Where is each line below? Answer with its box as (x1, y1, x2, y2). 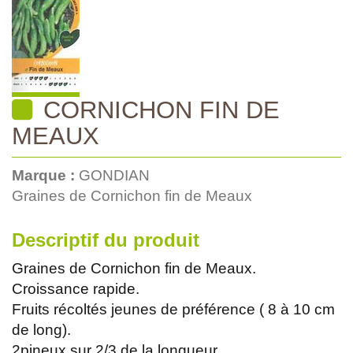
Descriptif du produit (12, 229, 199, 251)
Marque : (12, 166, 79, 184)
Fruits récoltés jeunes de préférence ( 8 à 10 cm (12, 300, 335, 318)
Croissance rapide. (12, 280, 139, 297)
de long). (12, 321, 71, 338)
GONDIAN (79, 166, 150, 184)
